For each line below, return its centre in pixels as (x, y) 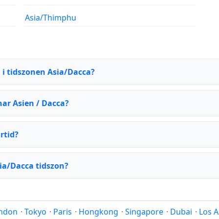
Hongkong (99, 212)
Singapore (144, 212)
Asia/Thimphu (51, 18)
